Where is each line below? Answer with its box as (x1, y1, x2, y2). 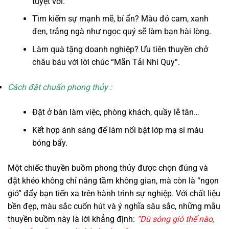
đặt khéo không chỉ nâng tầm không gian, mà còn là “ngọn (8, 175, 219, 186)
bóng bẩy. (32, 138, 67, 148)
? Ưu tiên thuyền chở (134, 44, 208, 55)
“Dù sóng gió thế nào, (137, 214, 214, 224)
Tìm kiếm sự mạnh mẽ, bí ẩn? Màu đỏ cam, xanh (32, 14, 209, 24)
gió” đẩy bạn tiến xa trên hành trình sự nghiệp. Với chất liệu (8, 188, 220, 198)
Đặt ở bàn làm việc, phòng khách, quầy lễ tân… (32, 107, 199, 118)
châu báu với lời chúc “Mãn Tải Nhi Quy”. (32, 57, 180, 67)
